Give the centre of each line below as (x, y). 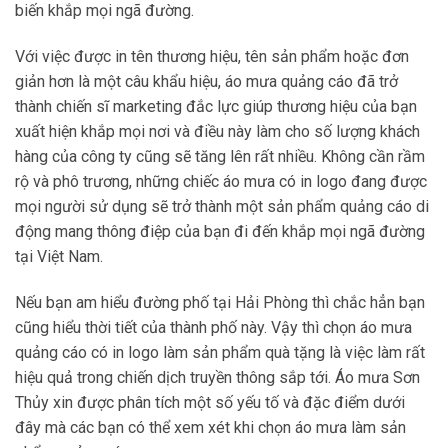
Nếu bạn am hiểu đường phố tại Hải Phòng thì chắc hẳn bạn (220, 302)
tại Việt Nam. (59, 257)
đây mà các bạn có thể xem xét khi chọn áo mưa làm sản (210, 427)
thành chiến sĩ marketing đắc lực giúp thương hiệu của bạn (216, 107)
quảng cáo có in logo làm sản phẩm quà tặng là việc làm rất (220, 352)
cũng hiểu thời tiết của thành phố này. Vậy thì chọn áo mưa (213, 327)
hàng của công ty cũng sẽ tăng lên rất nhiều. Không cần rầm (220, 157)
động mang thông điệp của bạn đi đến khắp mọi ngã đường (220, 232)
